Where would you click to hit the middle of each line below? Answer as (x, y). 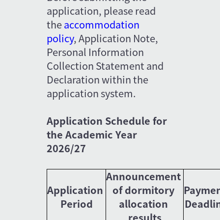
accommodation (103, 24)
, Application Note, (117, 38)
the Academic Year (93, 134)
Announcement (145, 176)
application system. (92, 93)
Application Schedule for (108, 120)
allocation (145, 203)
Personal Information (96, 52)
